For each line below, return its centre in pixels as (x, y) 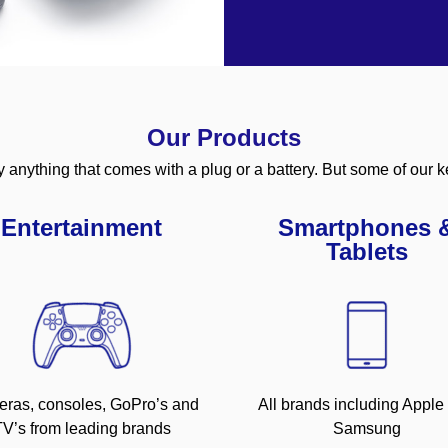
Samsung (366, 429)
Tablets (366, 252)
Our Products (224, 137)
